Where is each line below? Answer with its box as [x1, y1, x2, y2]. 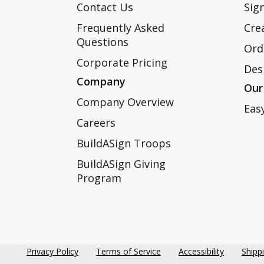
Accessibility [179, 246, 224, 258]
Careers [77, 115, 115, 130]
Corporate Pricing [77, 55, 167, 70]
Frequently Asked [77, 21, 164, 35]
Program [77, 171, 121, 186]
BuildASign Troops [77, 136, 171, 151]
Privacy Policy [27, 246, 78, 258]
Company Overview [77, 95, 174, 110]
